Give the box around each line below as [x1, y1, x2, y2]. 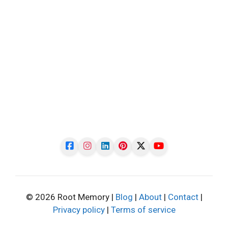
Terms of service [110, 204, 176, 215]
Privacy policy [52, 204, 105, 215]
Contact [167, 191, 198, 202]
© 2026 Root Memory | [25, 191, 116, 202]
